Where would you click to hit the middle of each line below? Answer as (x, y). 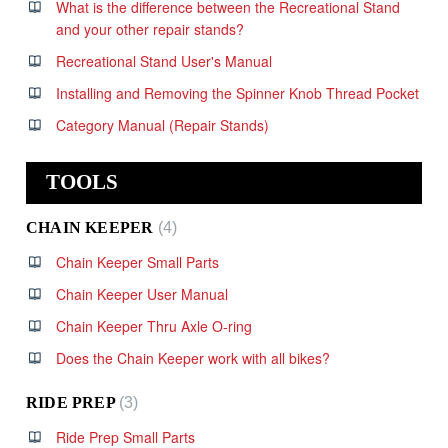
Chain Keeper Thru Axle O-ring (154, 326)
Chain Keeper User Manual (142, 294)
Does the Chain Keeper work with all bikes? (193, 358)
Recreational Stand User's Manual (164, 60)
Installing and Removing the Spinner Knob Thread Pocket (237, 92)
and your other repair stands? (150, 28)
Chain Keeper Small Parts (137, 262)
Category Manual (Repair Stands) (162, 124)
